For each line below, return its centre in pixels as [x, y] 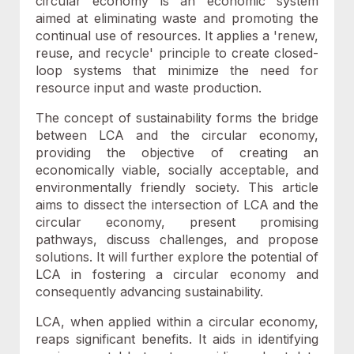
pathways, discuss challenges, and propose [177, 239]
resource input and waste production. [149, 88]
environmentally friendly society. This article [177, 187]
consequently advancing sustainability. [149, 292]
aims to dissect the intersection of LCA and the [177, 205]
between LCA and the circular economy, [177, 135]
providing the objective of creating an [177, 153]
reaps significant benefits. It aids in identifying [177, 339]
